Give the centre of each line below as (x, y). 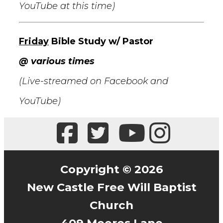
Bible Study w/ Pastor (102, 41)
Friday (34, 41)
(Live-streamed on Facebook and (94, 81)
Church (111, 205)
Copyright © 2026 (111, 169)
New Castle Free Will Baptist (111, 187)
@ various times (57, 61)
